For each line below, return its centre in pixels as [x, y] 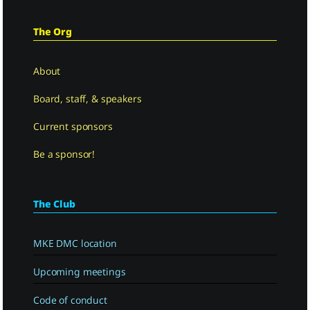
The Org [53, 31]
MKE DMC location [75, 243]
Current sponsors [73, 126]
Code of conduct [70, 300]
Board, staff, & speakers [88, 98]
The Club [54, 203]
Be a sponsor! [64, 154]
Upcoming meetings [80, 271]
